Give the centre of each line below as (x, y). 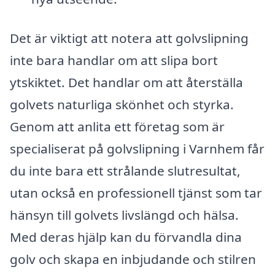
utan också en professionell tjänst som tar (136, 192)
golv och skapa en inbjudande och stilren (133, 259)
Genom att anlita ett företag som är (117, 126)
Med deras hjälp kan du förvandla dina (126, 237)
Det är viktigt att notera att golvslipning (129, 38)
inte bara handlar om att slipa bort (114, 60)
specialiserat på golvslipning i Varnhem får (137, 148)
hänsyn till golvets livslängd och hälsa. (124, 215)
